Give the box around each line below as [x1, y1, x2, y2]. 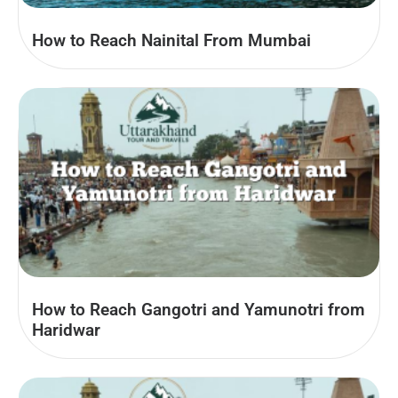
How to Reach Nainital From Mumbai [32, 29, 311, 51]
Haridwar [32, 320, 100, 341]
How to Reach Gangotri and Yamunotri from [32, 299, 365, 321]
